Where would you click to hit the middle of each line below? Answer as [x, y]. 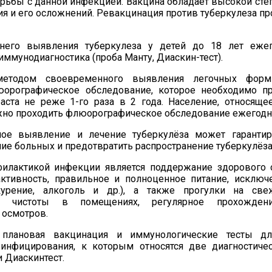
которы [110, 246]
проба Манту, [126, 57]
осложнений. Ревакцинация [100, 13]
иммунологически [172, 235]
